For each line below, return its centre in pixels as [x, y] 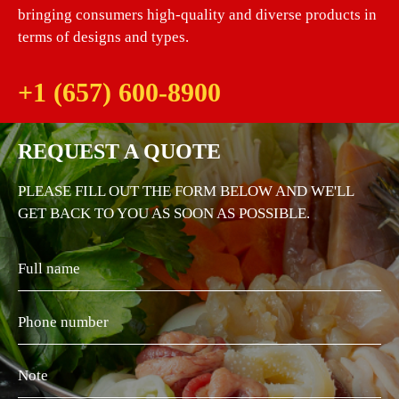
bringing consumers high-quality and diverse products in [197, 14]
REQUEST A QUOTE [119, 151]
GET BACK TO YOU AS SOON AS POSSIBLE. [164, 213]
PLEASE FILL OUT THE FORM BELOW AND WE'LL [186, 191]
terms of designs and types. [103, 37]
